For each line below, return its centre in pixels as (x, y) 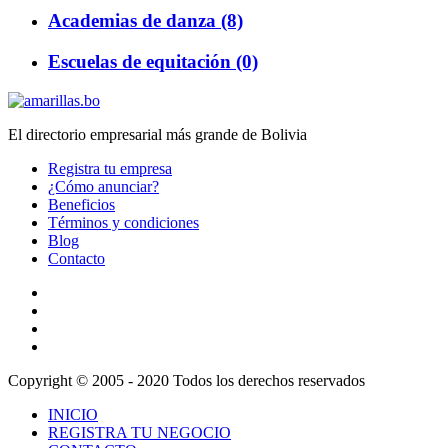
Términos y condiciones (123, 222)
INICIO (73, 414)
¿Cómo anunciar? (103, 186)
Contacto (76, 258)
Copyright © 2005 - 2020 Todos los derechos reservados (186, 380)
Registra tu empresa (110, 168)
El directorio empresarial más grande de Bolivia (157, 134)
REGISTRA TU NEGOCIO (139, 432)
